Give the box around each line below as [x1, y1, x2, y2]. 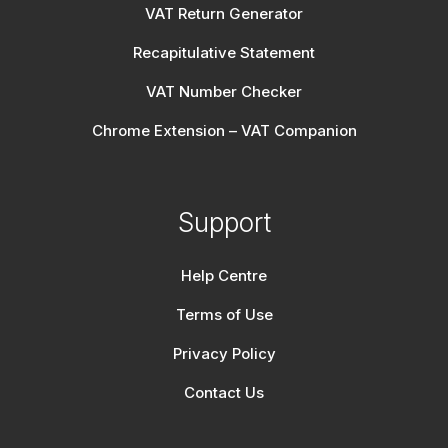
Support [177, 207, 271, 239]
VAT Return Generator [145, 4, 303, 24]
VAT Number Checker [146, 82, 302, 102]
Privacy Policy [172, 344, 276, 364]
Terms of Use [175, 305, 273, 325]
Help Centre [181, 266, 267, 286]
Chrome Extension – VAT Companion [91, 121, 357, 141]
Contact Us [184, 383, 264, 403]
